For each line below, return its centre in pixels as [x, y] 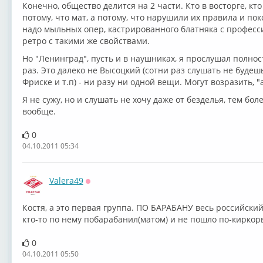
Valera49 [66, 181]
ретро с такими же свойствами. [86, 41]
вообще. [40, 111]
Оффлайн [104, 189]
